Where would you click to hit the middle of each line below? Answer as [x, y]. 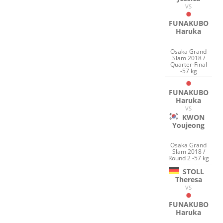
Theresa [188, 180]
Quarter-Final [188, 64]
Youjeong [189, 125]
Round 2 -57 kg [188, 158]
